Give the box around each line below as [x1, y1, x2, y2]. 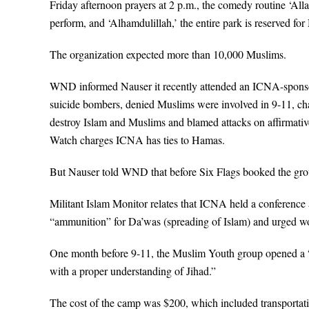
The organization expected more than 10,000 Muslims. [50, 47, 286, 61]
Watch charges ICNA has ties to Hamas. [50, 132, 225, 147]
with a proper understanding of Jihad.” [50, 263, 216, 278]
